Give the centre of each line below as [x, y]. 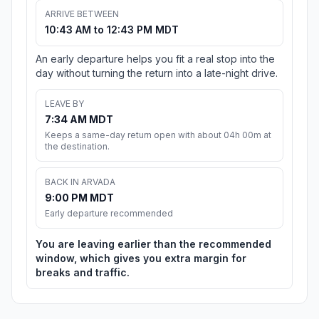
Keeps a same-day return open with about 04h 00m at [158, 135]
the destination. [77, 147]
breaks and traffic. [83, 273]
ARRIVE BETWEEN [82, 14]
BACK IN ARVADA [80, 182]
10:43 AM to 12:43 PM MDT [112, 30]
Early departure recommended [109, 214]
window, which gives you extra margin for [141, 258]
